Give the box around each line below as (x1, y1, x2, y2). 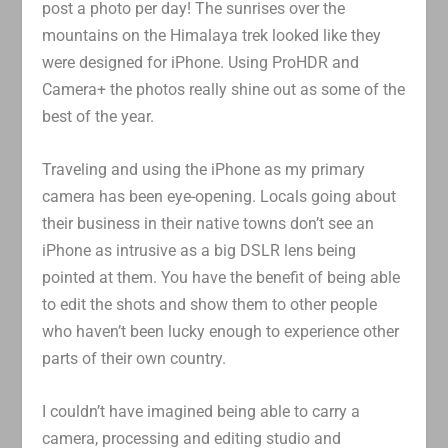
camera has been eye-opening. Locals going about (42, 186, 397, 206)
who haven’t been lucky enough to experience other (42, 321, 400, 341)
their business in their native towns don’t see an (42, 213, 375, 233)
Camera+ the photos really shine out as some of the (42, 80, 406, 100)
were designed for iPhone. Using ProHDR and (42, 53, 360, 73)
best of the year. (42, 107, 155, 127)
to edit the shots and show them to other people (42, 294, 378, 314)
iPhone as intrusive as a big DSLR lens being (42, 240, 357, 260)
